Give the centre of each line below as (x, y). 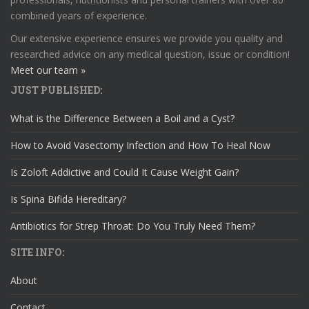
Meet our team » (48, 70)
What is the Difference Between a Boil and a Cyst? (122, 118)
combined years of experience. (79, 16)
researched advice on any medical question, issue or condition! (150, 54)
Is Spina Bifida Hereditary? (68, 199)
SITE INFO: (37, 252)
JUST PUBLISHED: (56, 90)
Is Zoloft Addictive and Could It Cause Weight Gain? (124, 172)
